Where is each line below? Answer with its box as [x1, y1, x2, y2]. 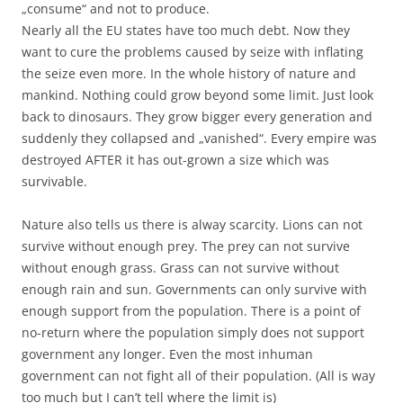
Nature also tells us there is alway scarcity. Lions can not [22, 216, 363, 233]
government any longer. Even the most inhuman [22, 345, 313, 363]
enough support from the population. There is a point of [22, 302, 361, 319]
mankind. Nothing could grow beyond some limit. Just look [22, 86, 373, 103]
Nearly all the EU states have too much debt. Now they [22, 22, 350, 39]
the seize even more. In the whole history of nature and [22, 65, 356, 82]
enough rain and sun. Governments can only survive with [22, 281, 367, 298]
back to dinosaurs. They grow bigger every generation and [22, 108, 372, 125]
